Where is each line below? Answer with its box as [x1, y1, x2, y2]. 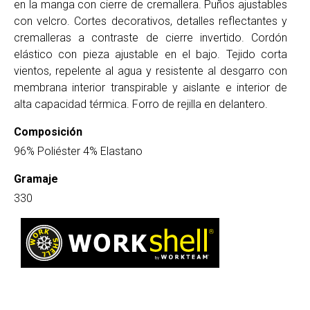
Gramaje [14, 172, 58, 186]
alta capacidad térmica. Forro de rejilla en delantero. [14, 98, 268, 111]
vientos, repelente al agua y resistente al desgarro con [14, 64, 288, 78]
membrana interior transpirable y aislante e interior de [14, 81, 288, 95]
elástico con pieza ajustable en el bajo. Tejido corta [14, 48, 288, 62]
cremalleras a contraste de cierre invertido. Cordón [14, 31, 288, 45]
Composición [14, 125, 82, 139]
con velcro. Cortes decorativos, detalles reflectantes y [14, 15, 288, 28]
